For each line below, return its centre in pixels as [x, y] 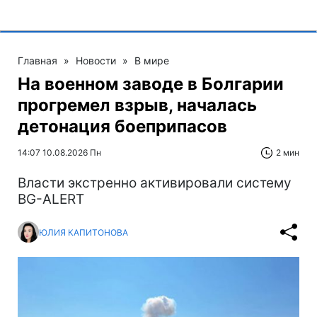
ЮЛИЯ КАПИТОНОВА [83, 232]
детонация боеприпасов [122, 127]
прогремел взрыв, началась [137, 105]
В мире [152, 61]
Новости [96, 61]
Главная [38, 61]
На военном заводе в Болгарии [151, 84]
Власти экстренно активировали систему [155, 183]
